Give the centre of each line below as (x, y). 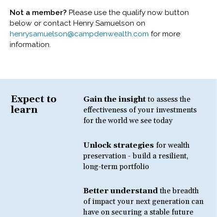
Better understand (122, 191)
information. (31, 45)
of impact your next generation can (144, 202)
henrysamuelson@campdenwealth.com (79, 34)
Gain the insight (116, 99)
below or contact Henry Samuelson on (78, 23)
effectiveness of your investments (140, 110)
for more (165, 34)
